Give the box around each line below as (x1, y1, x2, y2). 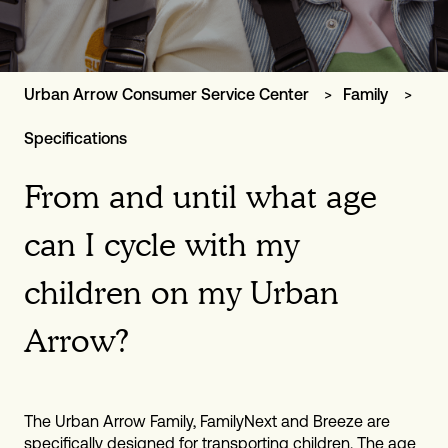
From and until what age (24, 177, 377, 217)
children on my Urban (24, 273, 339, 313)
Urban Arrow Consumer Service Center (24, 84, 309, 103)
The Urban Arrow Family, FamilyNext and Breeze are (24, 412, 390, 431)
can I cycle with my (24, 225, 299, 265)
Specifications (24, 129, 127, 148)
